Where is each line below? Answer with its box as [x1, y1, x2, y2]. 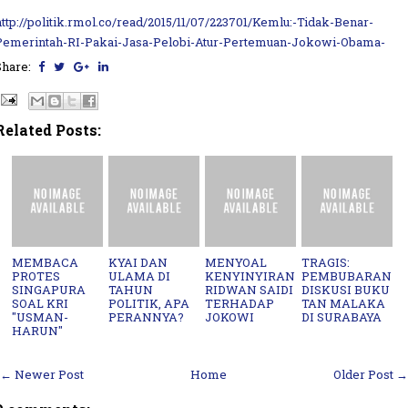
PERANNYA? [108, 308, 185, 325]
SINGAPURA [12, 280, 87, 298]
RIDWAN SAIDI [205, 280, 294, 298]
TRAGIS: [301, 253, 351, 270]
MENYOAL [205, 253, 268, 270]
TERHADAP [205, 294, 275, 311]
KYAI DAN [108, 253, 168, 270]
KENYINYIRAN [205, 267, 296, 284]
